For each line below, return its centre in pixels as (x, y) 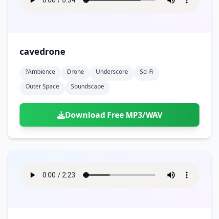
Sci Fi (147, 72)
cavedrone (43, 51)
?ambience (40, 72)
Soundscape (88, 86)
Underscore (112, 72)
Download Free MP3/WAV (113, 115)
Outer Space (42, 86)
